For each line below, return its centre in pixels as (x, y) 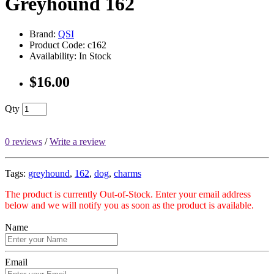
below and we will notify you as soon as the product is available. (129, 205)
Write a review (78, 141)
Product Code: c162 (68, 45)
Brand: (44, 34)
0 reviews (24, 141)
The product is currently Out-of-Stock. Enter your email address (128, 194)
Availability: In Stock (70, 56)
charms (128, 173)
